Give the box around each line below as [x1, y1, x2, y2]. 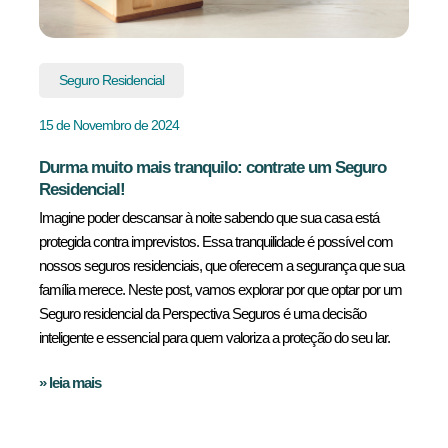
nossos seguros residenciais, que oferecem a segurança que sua [39, 257, 404, 274]
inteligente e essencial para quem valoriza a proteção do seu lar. [39, 329, 390, 346]
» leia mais [39, 374, 101, 391]
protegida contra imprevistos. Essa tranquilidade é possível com [39, 233, 393, 250]
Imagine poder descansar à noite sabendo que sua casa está [39, 209, 379, 226]
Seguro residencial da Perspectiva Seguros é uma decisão [39, 305, 366, 322]
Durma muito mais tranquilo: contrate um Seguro [39, 158, 386, 177]
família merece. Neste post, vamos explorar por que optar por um [39, 281, 402, 298]
